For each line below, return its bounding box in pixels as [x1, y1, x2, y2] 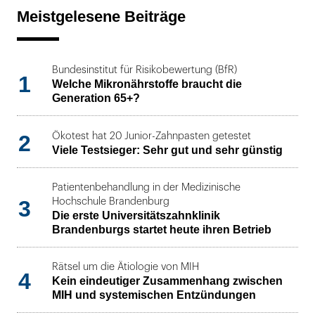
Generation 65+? [52, 92, 140, 105]
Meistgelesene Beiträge [17, 8, 186, 26]
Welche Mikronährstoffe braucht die [52, 78, 242, 91]
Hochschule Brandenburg [52, 196, 169, 207]
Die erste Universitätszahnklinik [52, 210, 220, 222]
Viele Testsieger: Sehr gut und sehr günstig [52, 143, 283, 156]
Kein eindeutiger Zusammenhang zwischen [52, 275, 283, 288]
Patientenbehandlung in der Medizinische [52, 182, 240, 193]
